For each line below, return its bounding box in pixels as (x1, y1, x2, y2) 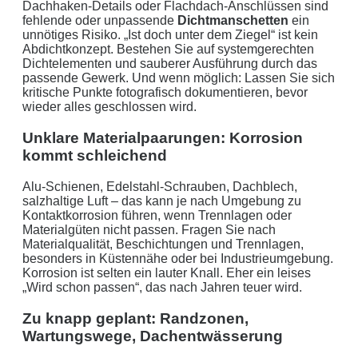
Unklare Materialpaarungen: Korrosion (22, 129, 303, 147)
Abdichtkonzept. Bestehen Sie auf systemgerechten (22, 42, 314, 57)
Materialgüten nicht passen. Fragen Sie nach (22, 222, 276, 237)
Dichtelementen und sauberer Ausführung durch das (22, 57, 317, 71)
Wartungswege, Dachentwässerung (22, 327, 283, 344)
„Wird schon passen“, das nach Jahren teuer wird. (22, 280, 302, 294)
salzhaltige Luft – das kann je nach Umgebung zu (22, 193, 301, 208)
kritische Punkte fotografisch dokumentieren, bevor (22, 86, 308, 100)
